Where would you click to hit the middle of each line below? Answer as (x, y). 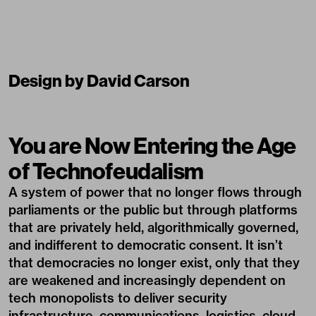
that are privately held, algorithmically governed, (153, 227)
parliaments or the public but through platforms (153, 210)
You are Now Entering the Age (152, 145)
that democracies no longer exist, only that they (154, 263)
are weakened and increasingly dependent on (147, 280)
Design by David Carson (99, 80)
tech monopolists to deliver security (118, 298)
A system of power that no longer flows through (155, 192)
